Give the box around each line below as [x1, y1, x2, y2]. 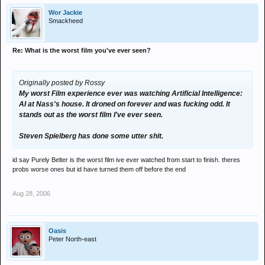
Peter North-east [49, 235, 96, 243]
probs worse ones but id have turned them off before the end [12, 166, 186, 173]
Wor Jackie [49, 9, 82, 16]
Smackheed [49, 17, 83, 24]
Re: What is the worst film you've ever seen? [12, 47, 151, 54]
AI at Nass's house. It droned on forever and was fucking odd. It [19, 100, 230, 108]
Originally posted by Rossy [19, 79, 105, 87]
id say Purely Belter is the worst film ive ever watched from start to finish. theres [12, 156, 240, 163]
